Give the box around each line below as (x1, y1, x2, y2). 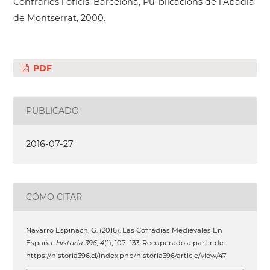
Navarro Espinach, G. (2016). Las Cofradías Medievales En (26, 225, 223, 234)
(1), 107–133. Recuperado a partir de (104, 238, 224, 247)
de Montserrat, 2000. (13, 12, 105, 24)
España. (26, 238, 56, 247)
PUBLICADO (26, 105, 80, 116)
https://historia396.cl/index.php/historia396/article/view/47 (26, 251, 227, 260)
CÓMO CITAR (26, 191, 83, 202)
